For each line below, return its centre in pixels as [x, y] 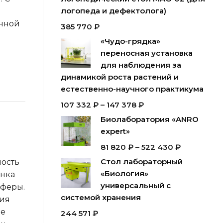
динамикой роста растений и [119, 77]
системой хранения [101, 197]
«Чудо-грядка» [130, 41]
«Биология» [124, 173]
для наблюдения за [141, 65]
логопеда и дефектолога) [113, 11]
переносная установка [146, 53]
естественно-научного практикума [132, 89]
